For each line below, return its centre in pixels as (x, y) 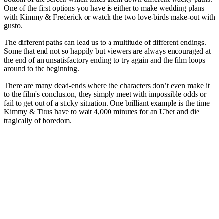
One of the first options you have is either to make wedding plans (104, 8)
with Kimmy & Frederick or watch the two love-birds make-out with (109, 17)
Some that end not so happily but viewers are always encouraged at (107, 51)
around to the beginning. (43, 68)
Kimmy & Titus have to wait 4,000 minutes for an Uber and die (102, 111)
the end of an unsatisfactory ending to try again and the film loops (105, 60)
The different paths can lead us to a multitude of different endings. (105, 42)
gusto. (14, 25)
